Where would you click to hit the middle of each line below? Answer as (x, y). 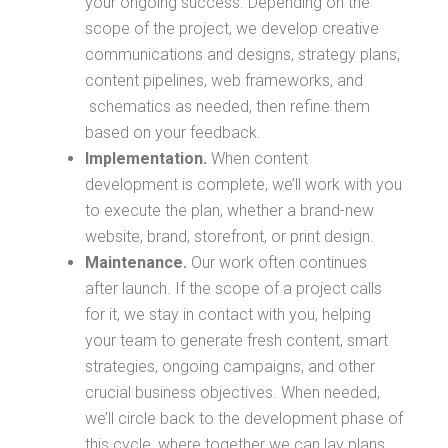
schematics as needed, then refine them (227, 106)
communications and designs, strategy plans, (242, 54)
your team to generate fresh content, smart (236, 340)
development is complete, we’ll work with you (243, 184)
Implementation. (145, 158)
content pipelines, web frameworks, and (223, 80)
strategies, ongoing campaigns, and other (229, 366)
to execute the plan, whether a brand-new (229, 210)
